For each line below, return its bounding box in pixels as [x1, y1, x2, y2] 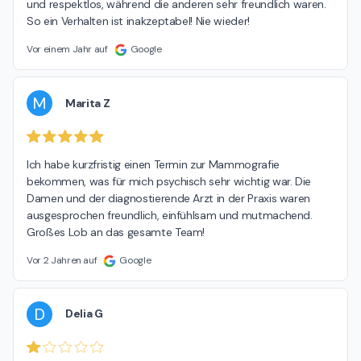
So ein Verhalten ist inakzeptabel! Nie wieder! [27, 14, 250, 29]
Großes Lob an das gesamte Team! [27, 224, 205, 239]
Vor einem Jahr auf [27, 43, 108, 56]
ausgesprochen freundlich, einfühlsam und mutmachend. [27, 207, 313, 222]
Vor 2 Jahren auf [27, 253, 98, 267]
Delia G [65, 306, 103, 322]
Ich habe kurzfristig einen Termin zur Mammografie [27, 156, 280, 172]
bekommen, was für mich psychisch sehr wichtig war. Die [27, 173, 312, 189]
